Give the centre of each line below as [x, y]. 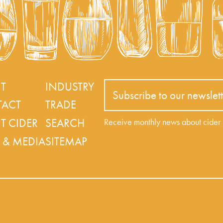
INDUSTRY [69, 86]
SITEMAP [66, 142]
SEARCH [65, 123]
